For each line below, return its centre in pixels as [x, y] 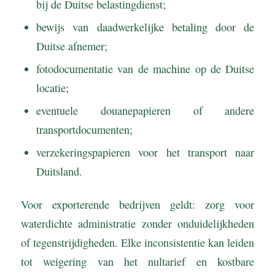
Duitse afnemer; [72, 46]
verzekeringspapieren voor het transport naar [145, 153]
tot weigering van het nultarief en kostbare [137, 262]
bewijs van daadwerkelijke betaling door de [145, 27]
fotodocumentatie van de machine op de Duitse [145, 69]
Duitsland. [59, 172]
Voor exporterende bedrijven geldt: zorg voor [137, 205]
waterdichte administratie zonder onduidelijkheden [137, 224]
